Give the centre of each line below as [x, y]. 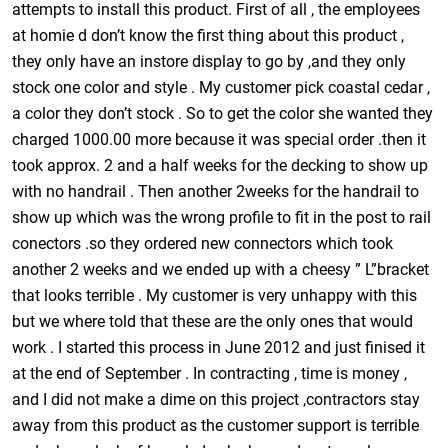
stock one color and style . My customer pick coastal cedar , [221, 87]
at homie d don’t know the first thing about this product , [208, 35]
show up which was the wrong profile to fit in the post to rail [222, 217]
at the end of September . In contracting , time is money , [210, 373]
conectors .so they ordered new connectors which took [203, 243]
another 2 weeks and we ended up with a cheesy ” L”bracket [221, 269]
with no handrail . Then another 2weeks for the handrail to [216, 191]
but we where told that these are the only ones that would [213, 321]
